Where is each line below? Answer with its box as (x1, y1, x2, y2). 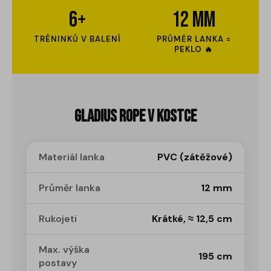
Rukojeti (39, 212, 77, 226)
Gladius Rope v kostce (74, 106, 197, 127)
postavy (39, 256, 77, 270)
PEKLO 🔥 (174, 44, 213, 55)
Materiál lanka (39, 151, 105, 164)
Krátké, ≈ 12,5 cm (152, 212, 232, 226)
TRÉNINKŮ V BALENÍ (34, 34, 121, 45)
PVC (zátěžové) (157, 151, 232, 164)
